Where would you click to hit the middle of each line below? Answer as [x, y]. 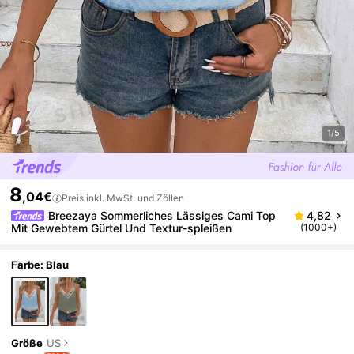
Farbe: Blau [40, 265]
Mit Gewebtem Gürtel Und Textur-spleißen [122, 228]
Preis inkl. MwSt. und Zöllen [123, 198]
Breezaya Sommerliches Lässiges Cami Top [162, 215]
